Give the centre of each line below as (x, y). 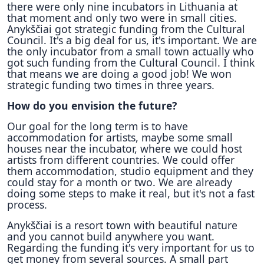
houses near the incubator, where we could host (125, 148)
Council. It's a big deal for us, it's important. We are (132, 40)
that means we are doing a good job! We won (119, 74)
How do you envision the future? (92, 105)
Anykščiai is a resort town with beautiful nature (122, 225)
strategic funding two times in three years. (111, 85)
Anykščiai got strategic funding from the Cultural (126, 29)
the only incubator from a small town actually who (131, 51)
